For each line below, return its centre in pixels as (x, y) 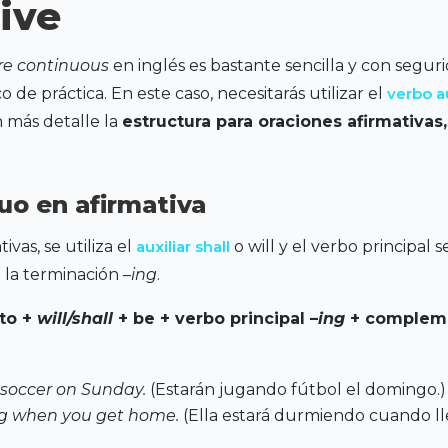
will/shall (74, 319)
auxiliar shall (182, 247)
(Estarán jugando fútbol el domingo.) (297, 390)
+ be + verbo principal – (215, 319)
